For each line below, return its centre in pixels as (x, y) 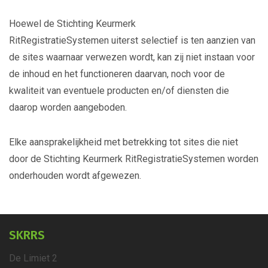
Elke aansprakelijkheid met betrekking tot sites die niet (124, 142)
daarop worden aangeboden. (68, 107)
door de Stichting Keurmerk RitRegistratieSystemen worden (134, 159)
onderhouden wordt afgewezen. (75, 176)
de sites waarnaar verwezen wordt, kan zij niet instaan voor (132, 57)
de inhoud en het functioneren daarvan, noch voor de (117, 74)
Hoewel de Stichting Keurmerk (72, 24)
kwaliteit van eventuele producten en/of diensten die (119, 91)
